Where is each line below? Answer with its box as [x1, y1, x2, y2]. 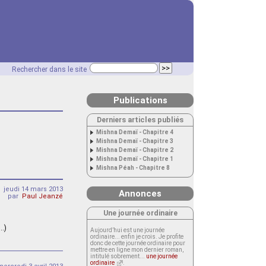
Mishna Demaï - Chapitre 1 [96, 156, 173, 162]
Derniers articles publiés [97, 115, 183, 124]
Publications [113, 95, 167, 106]
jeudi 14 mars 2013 [4, 185, 63, 193]
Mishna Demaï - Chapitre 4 [96, 129, 173, 135]
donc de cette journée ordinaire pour [90, 240, 185, 246]
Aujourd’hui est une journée [90, 227, 164, 233]
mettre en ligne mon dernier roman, [90, 246, 183, 253]
